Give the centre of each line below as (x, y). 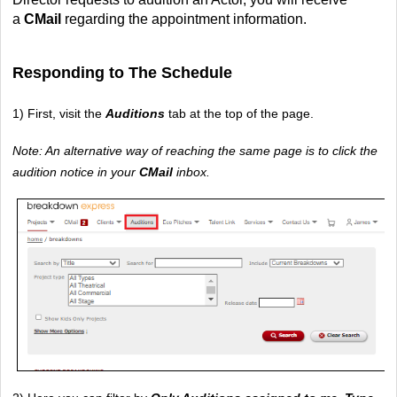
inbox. (193, 171)
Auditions (137, 113)
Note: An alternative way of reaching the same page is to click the (195, 150)
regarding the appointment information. (186, 19)
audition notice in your (76, 171)
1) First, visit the (59, 113)
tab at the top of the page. (241, 113)
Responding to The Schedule (122, 72)
